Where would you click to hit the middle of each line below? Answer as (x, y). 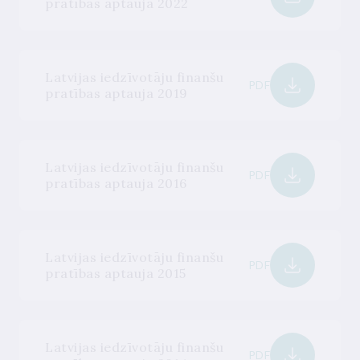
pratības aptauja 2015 (116, 273)
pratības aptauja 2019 (117, 93)
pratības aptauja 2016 (116, 183)
